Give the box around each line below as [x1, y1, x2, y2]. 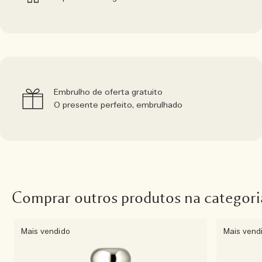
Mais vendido [21, 227, 70, 237]
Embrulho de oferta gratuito [54, 87, 163, 98]
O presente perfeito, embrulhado [54, 100, 182, 111]
